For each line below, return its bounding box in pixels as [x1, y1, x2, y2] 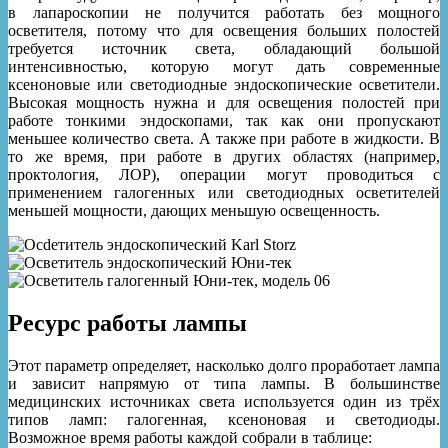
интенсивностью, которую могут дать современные [8, 58, 440, 76]
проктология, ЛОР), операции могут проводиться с [8, 166, 440, 184]
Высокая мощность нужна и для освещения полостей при [8, 94, 440, 112]
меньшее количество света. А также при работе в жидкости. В [8, 130, 440, 148]
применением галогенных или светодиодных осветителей [8, 184, 440, 202]
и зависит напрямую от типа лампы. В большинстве [8, 375, 440, 393]
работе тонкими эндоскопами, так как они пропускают [8, 112, 440, 130]
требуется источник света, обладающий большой [8, 40, 440, 58]
